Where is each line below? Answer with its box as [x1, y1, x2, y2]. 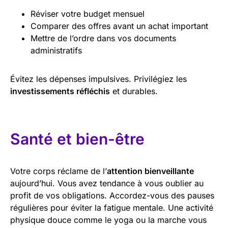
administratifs [31, 45, 82, 55]
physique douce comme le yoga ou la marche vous [10, 214, 207, 225]
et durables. [110, 85, 158, 96]
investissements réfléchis [10, 85, 110, 96]
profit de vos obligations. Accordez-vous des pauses [10, 190, 214, 201]
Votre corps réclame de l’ [10, 165, 107, 176]
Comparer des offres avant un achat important [31, 20, 208, 31]
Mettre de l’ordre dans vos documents [31, 33, 176, 43]
